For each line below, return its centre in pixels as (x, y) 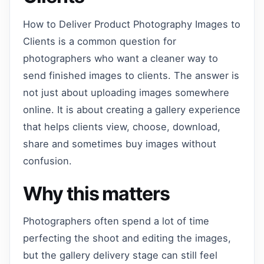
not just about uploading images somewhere (126, 92)
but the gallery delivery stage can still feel (121, 255)
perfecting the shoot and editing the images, (127, 238)
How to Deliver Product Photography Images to (132, 24)
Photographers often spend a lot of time (116, 221)
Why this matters (96, 193)
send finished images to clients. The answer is (131, 75)
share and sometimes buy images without (120, 143)
